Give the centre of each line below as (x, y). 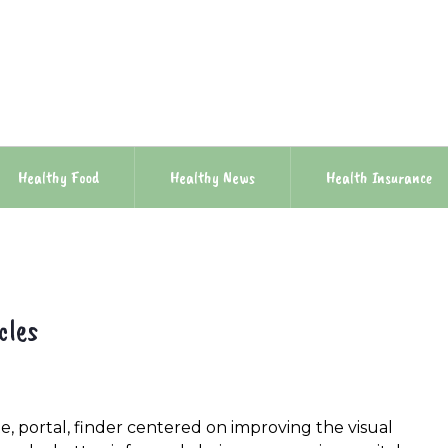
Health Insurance (379, 177)
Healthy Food (58, 177)
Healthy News (212, 177)
